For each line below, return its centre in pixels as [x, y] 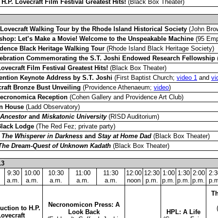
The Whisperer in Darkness [42, 136]
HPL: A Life [183, 212]
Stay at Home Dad [125, 136]
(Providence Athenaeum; [117, 87]
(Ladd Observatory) [52, 107]
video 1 [187, 77]
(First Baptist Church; [145, 77]
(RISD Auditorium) [133, 116]
